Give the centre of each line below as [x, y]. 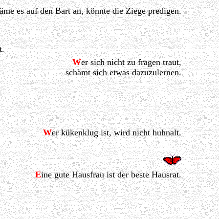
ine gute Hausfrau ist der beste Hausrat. [111, 175]
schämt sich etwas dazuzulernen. [123, 73]
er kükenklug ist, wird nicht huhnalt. [116, 133]
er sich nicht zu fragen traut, [131, 62]
